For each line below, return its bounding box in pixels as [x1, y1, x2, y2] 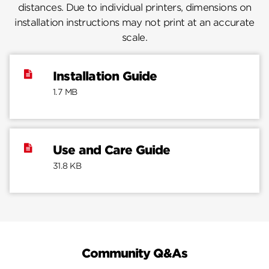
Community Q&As [82, 246, 187, 261]
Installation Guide [53, 68, 157, 83]
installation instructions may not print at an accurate [14, 16, 255, 28]
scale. [121, 31, 148, 43]
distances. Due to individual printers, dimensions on [17, 1, 252, 13]
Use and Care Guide [53, 142, 171, 157]
